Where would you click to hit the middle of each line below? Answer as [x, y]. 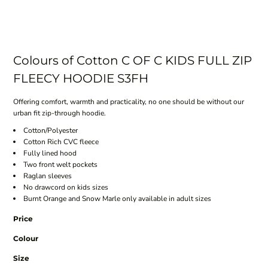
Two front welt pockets [60, 165]
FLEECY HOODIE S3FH [80, 79]
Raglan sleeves [47, 176]
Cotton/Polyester [50, 131]
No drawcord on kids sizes [66, 188]
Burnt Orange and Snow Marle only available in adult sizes [117, 199]
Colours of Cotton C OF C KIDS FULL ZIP [132, 61]
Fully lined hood [50, 153]
